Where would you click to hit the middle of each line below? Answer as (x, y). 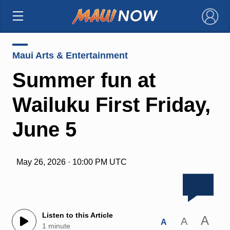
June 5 (44, 129)
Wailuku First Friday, (111, 104)
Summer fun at (84, 80)
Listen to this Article (77, 215)
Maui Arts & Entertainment (70, 55)
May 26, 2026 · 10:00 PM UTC (71, 162)
